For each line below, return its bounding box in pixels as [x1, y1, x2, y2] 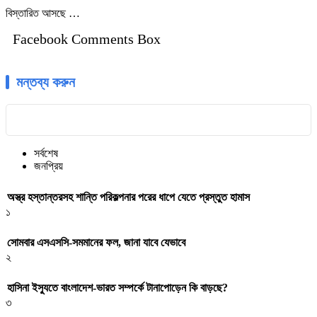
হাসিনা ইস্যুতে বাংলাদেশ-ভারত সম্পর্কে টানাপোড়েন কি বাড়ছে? [7, 282, 228, 294]
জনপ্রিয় [34, 160, 63, 173]
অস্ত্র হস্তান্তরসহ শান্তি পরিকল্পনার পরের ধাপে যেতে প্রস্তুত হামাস [7, 190, 250, 203]
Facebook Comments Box [13, 31, 161, 47]
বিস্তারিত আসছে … [6, 7, 80, 20]
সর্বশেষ [34, 147, 58, 160]
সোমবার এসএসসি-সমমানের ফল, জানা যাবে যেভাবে [7, 236, 185, 248]
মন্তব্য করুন [16, 74, 75, 91]
